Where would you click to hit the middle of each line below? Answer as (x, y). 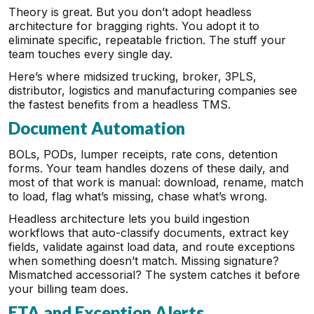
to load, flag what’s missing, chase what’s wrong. (138, 196)
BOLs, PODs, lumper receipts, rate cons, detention (143, 154)
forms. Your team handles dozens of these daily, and (149, 168)
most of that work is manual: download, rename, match (156, 182)
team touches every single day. (90, 54)
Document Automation (100, 128)
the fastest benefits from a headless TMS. (120, 104)
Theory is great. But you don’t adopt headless (130, 12)
